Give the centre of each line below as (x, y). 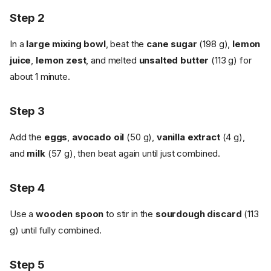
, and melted (113, 60)
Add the (27, 137)
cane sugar (172, 44)
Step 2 (27, 18)
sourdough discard (198, 214)
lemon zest (61, 60)
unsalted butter (174, 60)
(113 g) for (230, 60)
